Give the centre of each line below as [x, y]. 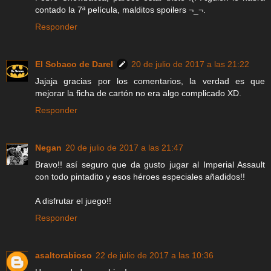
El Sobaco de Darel [74, 64]
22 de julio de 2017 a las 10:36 [155, 256]
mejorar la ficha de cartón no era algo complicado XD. [138, 93]
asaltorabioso [64, 256]
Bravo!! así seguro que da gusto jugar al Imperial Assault [150, 165]
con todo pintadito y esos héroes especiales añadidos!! [140, 177]
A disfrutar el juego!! [73, 201]
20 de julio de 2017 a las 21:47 [124, 148]
